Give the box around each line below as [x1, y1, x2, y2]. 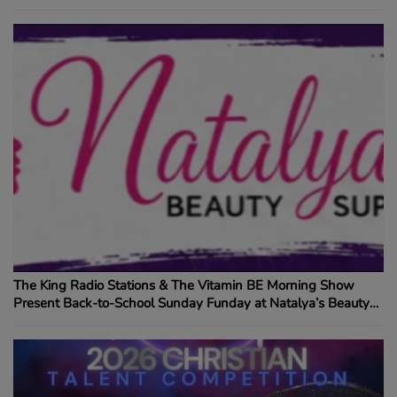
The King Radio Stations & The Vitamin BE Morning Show [13, 276, 354, 294]
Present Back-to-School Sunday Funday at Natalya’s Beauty [13, 293, 370, 312]
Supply [13, 311, 55, 330]
